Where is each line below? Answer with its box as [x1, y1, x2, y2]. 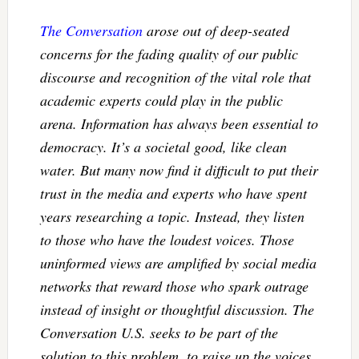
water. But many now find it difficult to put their [39, 159, 318, 179]
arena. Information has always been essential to [39, 113, 318, 133]
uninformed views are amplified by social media [39, 252, 317, 272]
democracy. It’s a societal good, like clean [39, 136, 287, 156]
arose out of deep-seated [142, 20, 289, 40]
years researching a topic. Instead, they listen [39, 206, 305, 226]
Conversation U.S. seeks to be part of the [39, 322, 278, 342]
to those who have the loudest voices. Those [39, 229, 294, 249]
